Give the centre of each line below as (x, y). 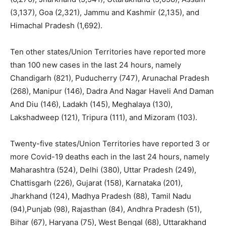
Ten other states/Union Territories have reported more (108, 52)
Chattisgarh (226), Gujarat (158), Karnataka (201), (96, 183)
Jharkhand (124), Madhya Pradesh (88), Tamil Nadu (101, 196)
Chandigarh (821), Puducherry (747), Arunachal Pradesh (110, 78)
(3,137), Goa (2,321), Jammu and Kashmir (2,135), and (105, 13)
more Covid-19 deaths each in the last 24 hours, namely (110, 157)
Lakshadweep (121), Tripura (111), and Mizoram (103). (104, 118)
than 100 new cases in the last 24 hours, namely (96, 65)
